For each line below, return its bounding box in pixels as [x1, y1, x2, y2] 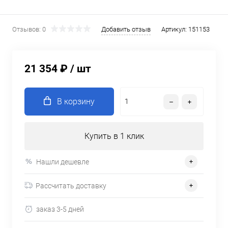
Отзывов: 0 [12, 25, 46, 34]
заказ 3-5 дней [36, 205, 84, 214]
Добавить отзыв [101, 25, 151, 34]
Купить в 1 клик [84, 131, 144, 141]
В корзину [57, 97, 95, 106]
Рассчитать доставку [36, 181, 106, 190]
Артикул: [161, 25, 188, 34]
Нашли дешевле [36, 157, 89, 166]
